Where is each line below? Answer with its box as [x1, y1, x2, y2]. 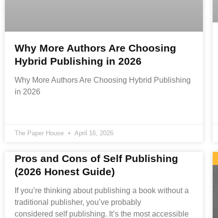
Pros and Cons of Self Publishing [15, 153, 178, 164]
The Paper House [15, 129, 66, 137]
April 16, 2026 [73, 129, 113, 137]
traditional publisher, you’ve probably [15, 198, 141, 207]
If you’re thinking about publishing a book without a [15, 186, 189, 195]
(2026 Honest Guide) [15, 166, 115, 178]
